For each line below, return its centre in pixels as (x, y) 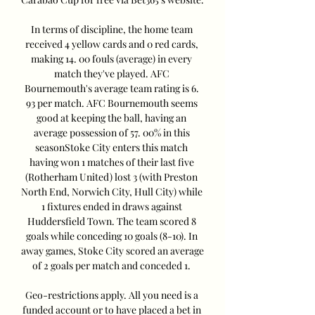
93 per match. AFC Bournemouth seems (111, 103)
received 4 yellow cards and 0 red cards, (111, 44)
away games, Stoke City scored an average (112, 251)
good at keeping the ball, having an (111, 118)
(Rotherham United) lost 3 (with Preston (111, 177)
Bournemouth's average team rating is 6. (111, 89)
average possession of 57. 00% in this (111, 133)
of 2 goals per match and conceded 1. (112, 266)
